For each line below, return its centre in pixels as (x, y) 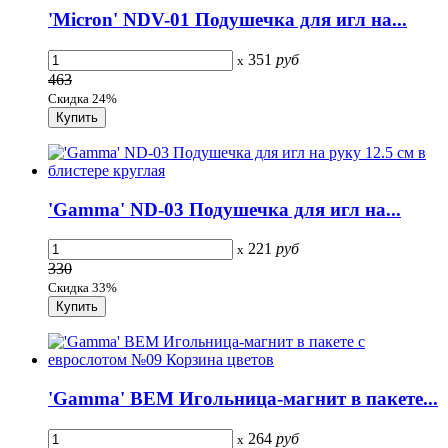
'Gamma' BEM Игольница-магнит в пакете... (243, 399)
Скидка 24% (82, 98)
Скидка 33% (82, 288)
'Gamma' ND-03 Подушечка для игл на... (224, 209)
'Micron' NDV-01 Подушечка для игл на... (227, 20)
